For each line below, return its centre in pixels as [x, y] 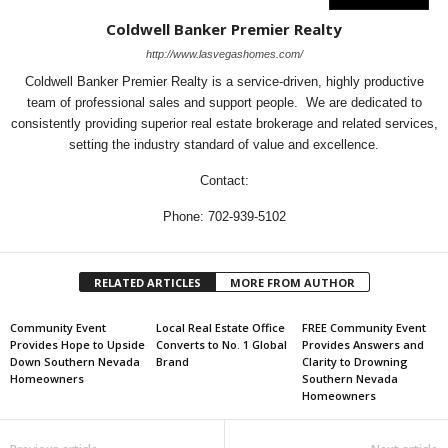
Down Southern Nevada [75, 361]
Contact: [224, 180]
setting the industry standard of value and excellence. [224, 144]
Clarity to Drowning [354, 361]
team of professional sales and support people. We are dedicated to [224, 102]
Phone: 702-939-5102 [224, 216]
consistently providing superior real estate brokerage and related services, [224, 123]
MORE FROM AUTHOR [292, 282]
